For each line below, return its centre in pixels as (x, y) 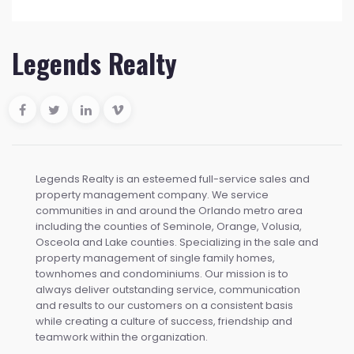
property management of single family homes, (155, 258)
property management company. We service (152, 195)
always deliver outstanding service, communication (168, 290)
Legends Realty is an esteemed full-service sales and (173, 179)
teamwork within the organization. (122, 337)
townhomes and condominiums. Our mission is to (162, 274)
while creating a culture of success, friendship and (164, 322)
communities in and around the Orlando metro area (169, 211)
